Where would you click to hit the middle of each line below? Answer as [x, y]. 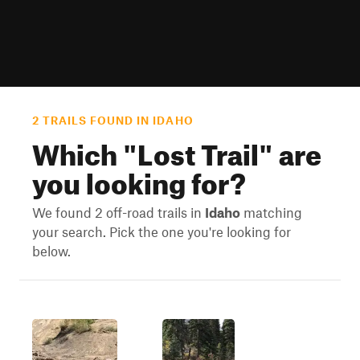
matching [271, 212]
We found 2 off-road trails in [119, 212]
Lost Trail [198, 149]
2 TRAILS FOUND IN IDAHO [113, 121]
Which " [85, 149]
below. [51, 251]
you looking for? [139, 178]
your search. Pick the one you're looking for [162, 231]
